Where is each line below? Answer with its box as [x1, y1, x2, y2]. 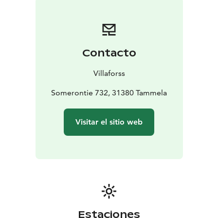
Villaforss [93, 68, 125, 78]
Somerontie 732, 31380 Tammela [51, 88, 167, 97]
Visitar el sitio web [75, 117, 143, 127]
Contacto [82, 46, 136, 59]
